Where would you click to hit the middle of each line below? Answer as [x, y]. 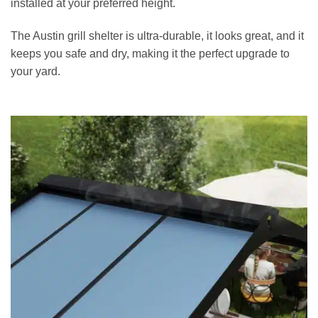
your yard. [35, 71]
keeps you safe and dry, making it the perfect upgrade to [150, 53]
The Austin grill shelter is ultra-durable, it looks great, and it [157, 35]
